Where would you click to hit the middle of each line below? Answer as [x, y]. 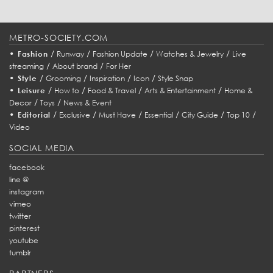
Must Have [118, 115]
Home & [238, 90]
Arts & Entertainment [180, 90]
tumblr [20, 252]
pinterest [24, 228]
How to [66, 90]
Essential [159, 115]
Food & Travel [112, 90]
